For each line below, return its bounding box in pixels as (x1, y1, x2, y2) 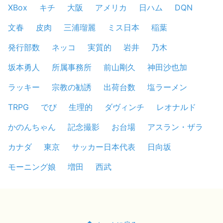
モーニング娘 (8, 162, 56, 172)
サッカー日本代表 (72, 142, 135, 152)
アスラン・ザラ (147, 122, 203, 132)
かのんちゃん (8, 122, 56, 132)
